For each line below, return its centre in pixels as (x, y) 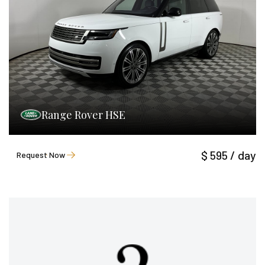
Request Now (41, 155)
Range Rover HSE (83, 114)
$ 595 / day (229, 155)
